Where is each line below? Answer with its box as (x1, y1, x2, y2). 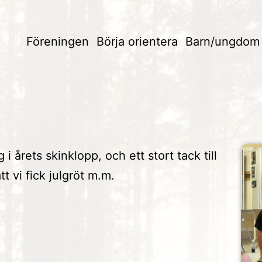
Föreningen (26, 34, 89, 49)
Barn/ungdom (185, 34, 260, 49)
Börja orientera (96, 34, 178, 49)
